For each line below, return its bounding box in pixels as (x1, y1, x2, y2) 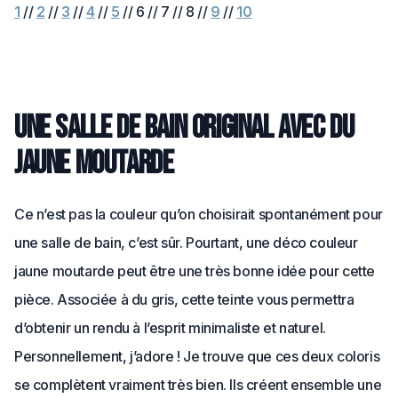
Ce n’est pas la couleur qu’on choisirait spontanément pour (14, 205, 383, 224)
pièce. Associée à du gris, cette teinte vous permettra (14, 291, 354, 309)
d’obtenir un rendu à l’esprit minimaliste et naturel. (14, 319, 326, 338)
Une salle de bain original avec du (14, 109, 354, 148)
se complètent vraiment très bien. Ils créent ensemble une (14, 376, 382, 394)
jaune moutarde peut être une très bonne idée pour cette (14, 262, 376, 281)
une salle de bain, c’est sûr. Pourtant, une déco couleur (14, 234, 358, 252)
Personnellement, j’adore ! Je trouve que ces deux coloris (14, 347, 380, 366)
